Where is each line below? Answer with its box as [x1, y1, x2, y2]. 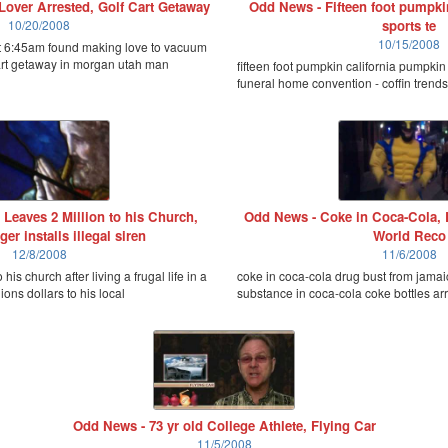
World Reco [372, 225, 446, 245]
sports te [382, 15, 436, 35]
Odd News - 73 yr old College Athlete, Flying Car [72, 416, 376, 436]
